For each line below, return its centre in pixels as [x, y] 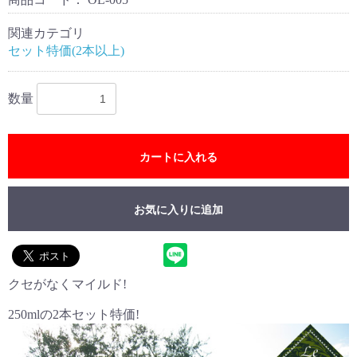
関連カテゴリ [46, 33]
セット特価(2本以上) [66, 50]
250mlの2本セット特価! [74, 314]
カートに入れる [178, 157]
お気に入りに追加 [178, 209]
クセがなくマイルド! [67, 284]
